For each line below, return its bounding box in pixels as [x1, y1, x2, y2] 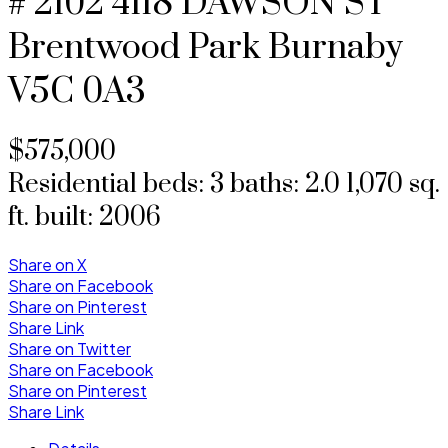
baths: [230, 167, 305, 201]
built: [35, 200, 99, 234]
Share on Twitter [8, 337, 131, 359]
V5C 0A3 [8, 69, 146, 114]
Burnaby [268, 25, 403, 70]
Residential [8, 167, 137, 201]
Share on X [8, 253, 87, 275]
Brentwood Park [8, 25, 260, 70]
